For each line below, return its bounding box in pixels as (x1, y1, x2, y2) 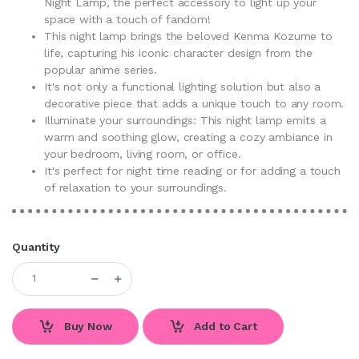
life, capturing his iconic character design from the (44, 46, 313, 59)
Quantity (12, 240, 60, 253)
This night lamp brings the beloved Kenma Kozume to (44, 29, 333, 42)
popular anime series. (44, 63, 157, 76)
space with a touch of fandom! (44, 12, 211, 26)
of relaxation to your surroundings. (44, 180, 227, 194)
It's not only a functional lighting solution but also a (44, 79, 321, 93)
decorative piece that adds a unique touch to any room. (44, 96, 345, 110)
